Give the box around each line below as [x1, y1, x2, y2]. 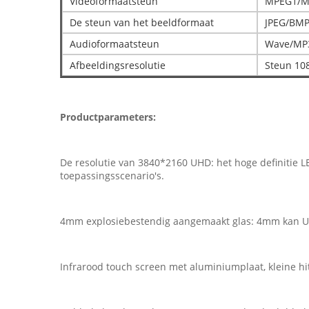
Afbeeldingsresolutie [70, 59, 166, 72]
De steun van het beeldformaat [70, 16, 214, 29]
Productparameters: [60, 110, 156, 123]
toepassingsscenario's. [60, 169, 164, 182]
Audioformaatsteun [70, 37, 159, 50]
